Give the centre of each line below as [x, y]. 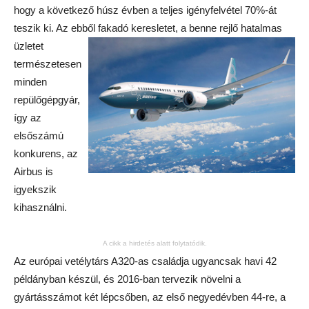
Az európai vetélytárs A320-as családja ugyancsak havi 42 [145, 261]
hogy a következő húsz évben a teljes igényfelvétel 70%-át [145, 10]
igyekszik [35, 189]
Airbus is [33, 171]
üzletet [29, 46]
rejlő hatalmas [251, 28]
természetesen [48, 64]
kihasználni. [40, 207]
